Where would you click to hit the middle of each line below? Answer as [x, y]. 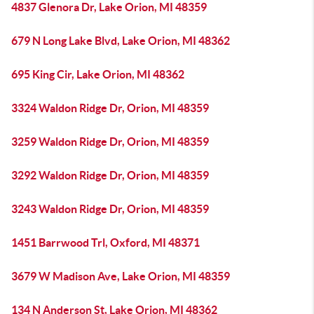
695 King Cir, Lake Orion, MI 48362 [98, 74]
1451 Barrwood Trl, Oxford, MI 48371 [105, 243]
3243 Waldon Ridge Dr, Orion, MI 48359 [110, 209]
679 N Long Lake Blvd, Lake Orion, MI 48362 [121, 41]
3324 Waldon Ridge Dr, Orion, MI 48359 [110, 108]
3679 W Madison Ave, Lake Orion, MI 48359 [121, 276]
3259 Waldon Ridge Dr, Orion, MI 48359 [110, 142]
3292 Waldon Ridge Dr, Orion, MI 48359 [110, 175]
